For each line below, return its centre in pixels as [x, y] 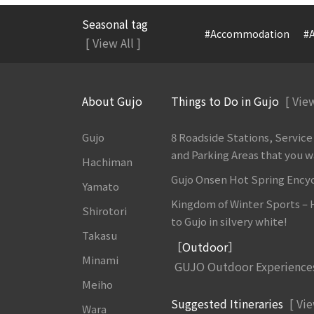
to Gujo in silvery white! [230, 221]
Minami [100, 259]
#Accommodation [247, 34]
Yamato [101, 186]
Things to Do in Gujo [227, 101]
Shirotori [104, 210]
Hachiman [107, 161]
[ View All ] [113, 42]
